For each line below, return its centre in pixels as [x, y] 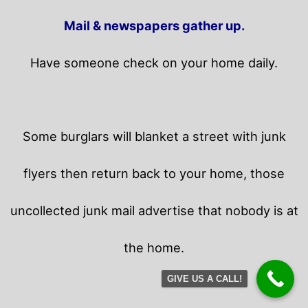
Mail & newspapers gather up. [154, 26]
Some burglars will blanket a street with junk [154, 136]
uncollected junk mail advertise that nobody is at [154, 211]
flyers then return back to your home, [137, 174]
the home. [154, 248]
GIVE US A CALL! [205, 279]
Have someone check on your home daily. [154, 63]
